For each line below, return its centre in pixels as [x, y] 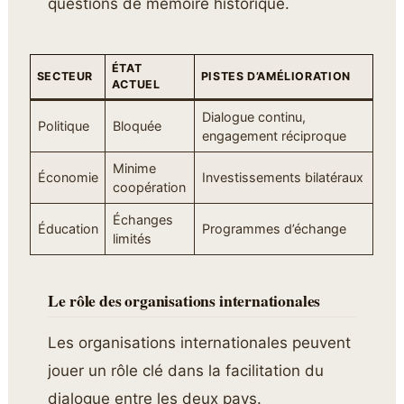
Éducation [68, 229]
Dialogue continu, [253, 117]
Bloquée [137, 126]
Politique [63, 126]
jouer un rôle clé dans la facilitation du [186, 371]
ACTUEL [136, 85]
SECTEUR [65, 77]
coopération [149, 188]
